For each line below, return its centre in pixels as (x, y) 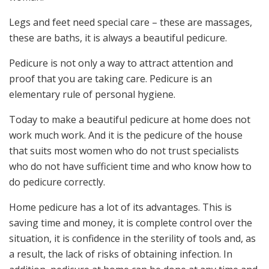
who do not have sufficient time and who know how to (130, 166)
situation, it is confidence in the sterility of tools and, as (132, 238)
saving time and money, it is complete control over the (131, 222)
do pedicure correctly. (57, 182)
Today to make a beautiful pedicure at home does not (130, 119)
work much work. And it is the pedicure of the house (126, 135)
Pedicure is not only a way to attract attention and (121, 63)
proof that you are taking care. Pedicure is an (110, 78)
